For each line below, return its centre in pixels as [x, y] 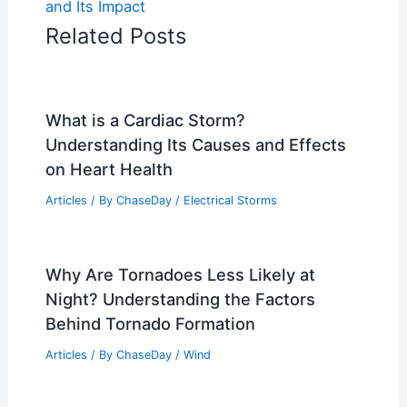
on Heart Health [109, 169]
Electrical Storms [230, 201]
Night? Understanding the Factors [180, 299]
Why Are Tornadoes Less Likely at [180, 274]
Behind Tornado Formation [150, 323]
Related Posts [115, 36]
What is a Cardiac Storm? [145, 120]
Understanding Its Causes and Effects [195, 145]
